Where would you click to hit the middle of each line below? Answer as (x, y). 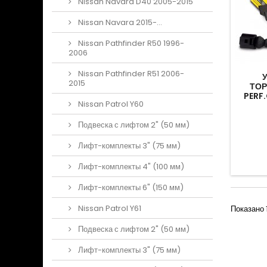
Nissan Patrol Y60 (110, 104)
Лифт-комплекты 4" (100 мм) (130, 167)
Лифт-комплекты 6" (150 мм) (130, 187)
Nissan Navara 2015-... (119, 22)
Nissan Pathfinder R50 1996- (130, 43)
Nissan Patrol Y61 (109, 208)
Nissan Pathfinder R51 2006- (130, 74)
